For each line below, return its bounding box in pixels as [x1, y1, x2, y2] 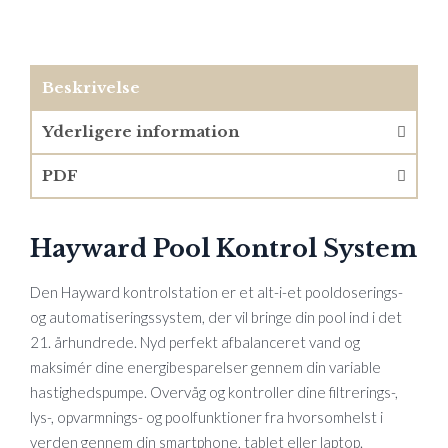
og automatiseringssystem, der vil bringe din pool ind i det [30, 308, 402, 327]
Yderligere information [42, 122, 239, 142]
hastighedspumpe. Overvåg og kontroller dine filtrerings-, [30, 383, 398, 402]
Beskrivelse [42, 78, 140, 98]
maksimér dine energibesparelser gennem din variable [30, 358, 381, 377]
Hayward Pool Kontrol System [30, 234, 417, 264]
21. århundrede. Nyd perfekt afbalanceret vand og [30, 333, 360, 352]
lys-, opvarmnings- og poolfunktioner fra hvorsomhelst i [30, 408, 383, 427]
